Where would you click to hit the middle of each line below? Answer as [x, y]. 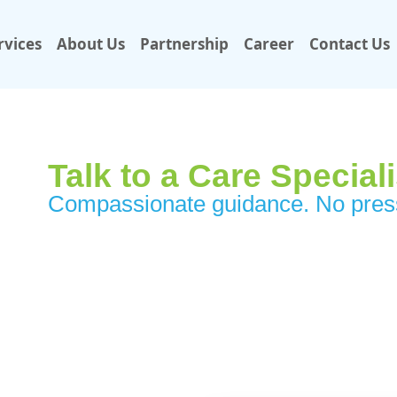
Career [269, 44]
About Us [91, 44]
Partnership [185, 44]
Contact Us [350, 44]
